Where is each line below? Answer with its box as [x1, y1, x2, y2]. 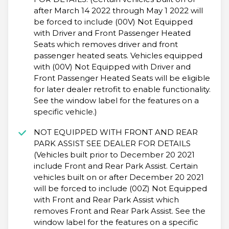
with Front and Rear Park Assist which [33, 195, 179, 205]
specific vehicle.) [33, 107, 97, 117]
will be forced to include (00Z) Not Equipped [33, 184, 207, 194]
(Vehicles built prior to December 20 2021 [33, 150, 195, 160]
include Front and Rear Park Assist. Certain [33, 161, 198, 171]
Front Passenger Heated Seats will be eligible [33, 73, 210, 83]
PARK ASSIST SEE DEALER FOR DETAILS [33, 139, 191, 149]
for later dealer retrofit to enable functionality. [33, 84, 211, 95]
